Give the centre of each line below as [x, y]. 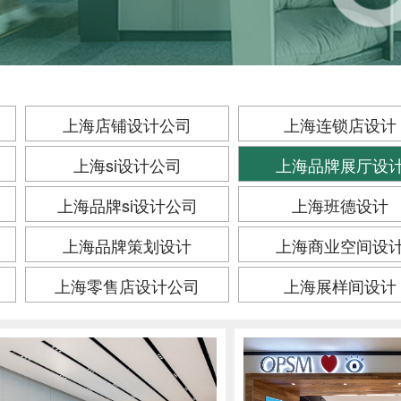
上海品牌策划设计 [127, 245]
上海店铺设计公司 [127, 124]
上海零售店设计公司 [127, 286]
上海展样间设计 [340, 286]
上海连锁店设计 [340, 124]
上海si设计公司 [127, 165]
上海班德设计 [340, 205]
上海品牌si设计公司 [127, 205]
